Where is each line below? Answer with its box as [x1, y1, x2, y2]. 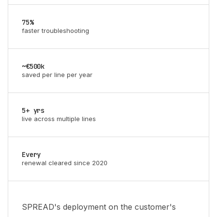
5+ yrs [22, 106, 45, 115]
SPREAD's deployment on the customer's [22, 202, 176, 212]
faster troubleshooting [22, 27, 89, 34]
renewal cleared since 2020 [22, 159, 108, 167]
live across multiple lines [22, 115, 96, 123]
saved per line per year [22, 71, 93, 78]
